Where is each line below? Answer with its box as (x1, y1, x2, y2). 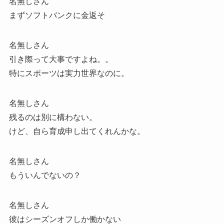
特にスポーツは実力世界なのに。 (8, 68, 129, 77)
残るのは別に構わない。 (8, 112, 97, 121)
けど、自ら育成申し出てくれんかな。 (8, 126, 145, 135)
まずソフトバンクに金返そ (8, 10, 105, 19)
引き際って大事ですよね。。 (8, 54, 113, 63)
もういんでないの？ (8, 170, 81, 179)
